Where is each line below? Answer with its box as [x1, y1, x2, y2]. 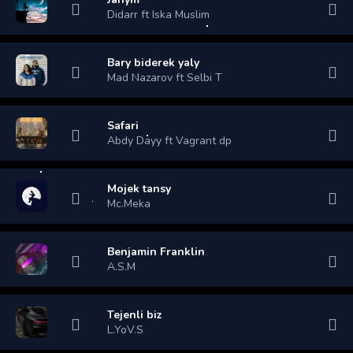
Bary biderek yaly [107, 54, 199, 70]
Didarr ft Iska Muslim [107, 6, 210, 22]
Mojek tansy [107, 180, 171, 196]
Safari [107, 117, 139, 133]
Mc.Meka [107, 195, 150, 211]
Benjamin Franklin [107, 243, 205, 259]
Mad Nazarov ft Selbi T [107, 69, 222, 85]
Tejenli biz [107, 307, 162, 322]
